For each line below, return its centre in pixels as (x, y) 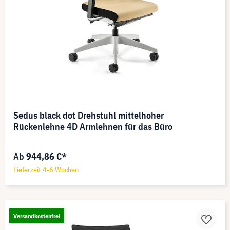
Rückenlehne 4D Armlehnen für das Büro (93, 127)
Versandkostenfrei (37, 216)
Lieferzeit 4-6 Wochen (46, 170)
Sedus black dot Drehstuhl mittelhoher (89, 116)
